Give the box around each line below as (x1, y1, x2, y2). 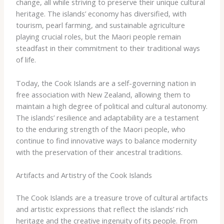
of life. (15, 54, 36, 65)
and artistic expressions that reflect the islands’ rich (15, 203, 188, 214)
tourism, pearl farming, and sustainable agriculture (15, 20, 185, 30)
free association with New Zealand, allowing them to (15, 89, 190, 99)
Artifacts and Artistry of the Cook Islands (15, 169, 152, 180)
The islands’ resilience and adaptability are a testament (15, 112, 199, 122)
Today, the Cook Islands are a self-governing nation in (15, 77, 196, 88)
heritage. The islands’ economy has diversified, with (15, 8, 186, 19)
